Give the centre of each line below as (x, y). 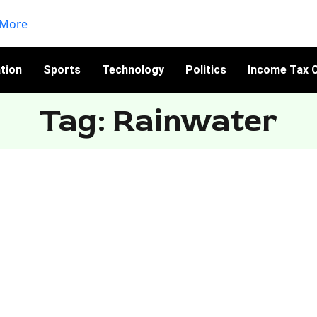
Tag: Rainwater (158, 121)
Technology (133, 69)
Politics (206, 69)
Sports (62, 69)
